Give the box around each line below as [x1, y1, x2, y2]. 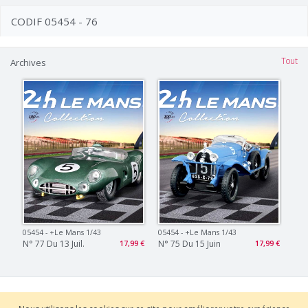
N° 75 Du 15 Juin [157, 237, 221, 250]
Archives [10, 56, 46, 69]
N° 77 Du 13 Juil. [23, 237, 85, 250]
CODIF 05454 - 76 [11, 14, 98, 28]
